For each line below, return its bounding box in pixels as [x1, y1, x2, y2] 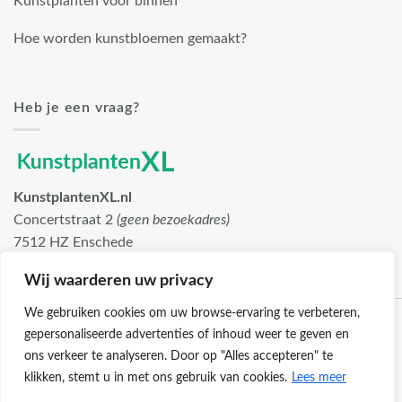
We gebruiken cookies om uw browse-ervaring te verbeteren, [24, 307, 360, 319]
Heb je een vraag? [13, 100, 140, 115]
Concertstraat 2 [13, 213, 117, 228]
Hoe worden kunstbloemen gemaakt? [13, 31, 247, 47]
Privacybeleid [204, 386, 281, 398]
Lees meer [292, 371, 346, 384]
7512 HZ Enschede [13, 235, 133, 250]
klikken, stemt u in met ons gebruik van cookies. [24, 371, 287, 384]
